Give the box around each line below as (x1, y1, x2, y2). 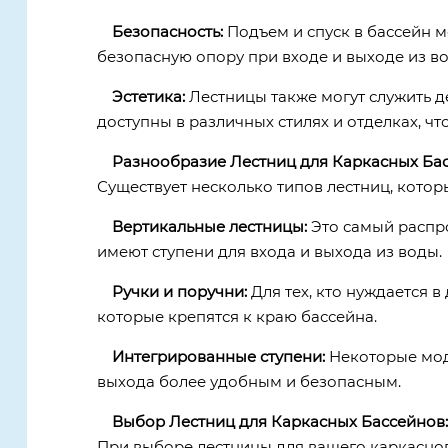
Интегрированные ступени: (111, 347, 325, 367)
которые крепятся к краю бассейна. (96, 307, 377, 327)
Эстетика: (111, 87, 189, 107)
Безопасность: (111, 22, 223, 42)
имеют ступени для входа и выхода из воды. (96, 242, 442, 262)
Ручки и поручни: (111, 282, 247, 302)
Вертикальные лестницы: (111, 217, 307, 237)
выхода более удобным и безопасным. (96, 372, 401, 392)
